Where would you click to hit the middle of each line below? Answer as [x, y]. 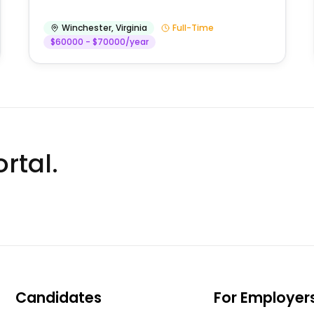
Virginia [131, 28]
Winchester [86, 28]
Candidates [59, 298]
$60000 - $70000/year [99, 42]
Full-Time [193, 28]
